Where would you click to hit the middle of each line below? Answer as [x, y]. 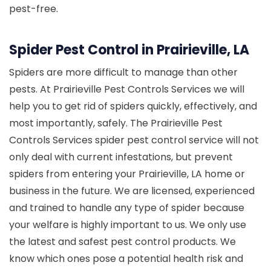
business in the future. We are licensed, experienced [132, 191]
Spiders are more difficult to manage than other [123, 73]
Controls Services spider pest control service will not [134, 140]
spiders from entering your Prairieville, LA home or [127, 174]
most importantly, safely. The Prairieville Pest [116, 123]
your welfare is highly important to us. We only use [128, 225]
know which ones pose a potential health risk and [126, 259]
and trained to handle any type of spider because [127, 208]
